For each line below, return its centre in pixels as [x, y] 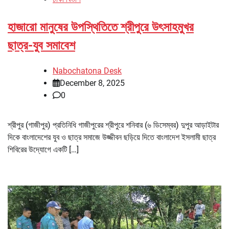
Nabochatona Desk [87, 71]
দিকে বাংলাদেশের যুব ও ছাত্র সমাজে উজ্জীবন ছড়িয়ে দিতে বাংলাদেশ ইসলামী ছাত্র [112, 137]
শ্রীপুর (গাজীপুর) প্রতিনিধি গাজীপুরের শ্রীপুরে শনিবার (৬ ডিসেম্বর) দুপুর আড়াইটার [113, 125]
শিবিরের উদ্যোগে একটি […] [43, 149]
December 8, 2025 [92, 83]
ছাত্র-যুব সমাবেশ [41, 45]
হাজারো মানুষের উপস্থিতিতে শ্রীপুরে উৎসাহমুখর [101, 27]
